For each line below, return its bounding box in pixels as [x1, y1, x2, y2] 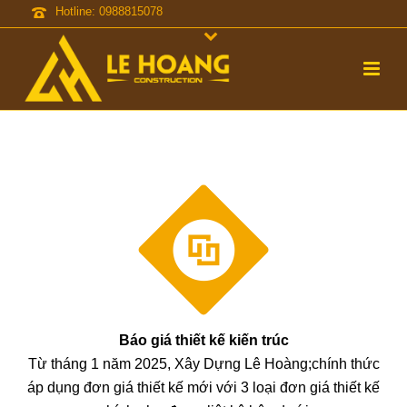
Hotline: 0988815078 [55, 5, 163, 18]
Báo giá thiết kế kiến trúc [118, 333, 289, 349]
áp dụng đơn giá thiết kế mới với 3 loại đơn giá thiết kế [27, 380, 380, 396]
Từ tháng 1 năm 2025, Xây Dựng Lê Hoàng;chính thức [27, 356, 380, 372]
